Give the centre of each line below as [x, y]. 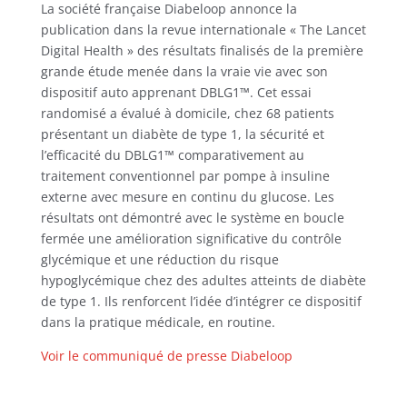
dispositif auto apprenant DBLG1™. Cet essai [176, 92]
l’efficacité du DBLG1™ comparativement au [172, 155]
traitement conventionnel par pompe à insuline [185, 176]
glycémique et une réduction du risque [159, 259]
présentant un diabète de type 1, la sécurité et [182, 134]
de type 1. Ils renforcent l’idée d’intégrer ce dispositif [201, 301]
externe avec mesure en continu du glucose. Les [187, 197]
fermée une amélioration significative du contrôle [191, 238]
